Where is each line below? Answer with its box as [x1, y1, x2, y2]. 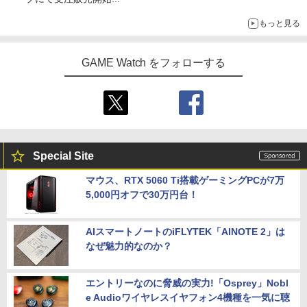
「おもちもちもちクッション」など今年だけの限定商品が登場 [25, 6, 294, 18]
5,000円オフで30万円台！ [86, 189, 198, 201]
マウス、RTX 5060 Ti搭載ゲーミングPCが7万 [86, 175, 284, 186]
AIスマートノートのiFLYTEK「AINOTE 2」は [86, 226, 285, 238]
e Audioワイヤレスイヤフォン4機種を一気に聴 [86, 292, 290, 304]
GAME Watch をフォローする [81, 57, 226, 69]
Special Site [33, 150, 94, 162]
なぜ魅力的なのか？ [86, 241, 172, 252]
